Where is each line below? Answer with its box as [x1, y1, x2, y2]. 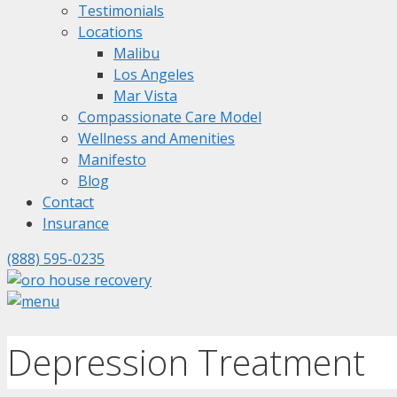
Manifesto [78, 150, 146, 169]
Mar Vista [113, 86, 177, 105]
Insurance [43, 214, 109, 233]
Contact [43, 192, 94, 212]
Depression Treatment [7, 337, 365, 386]
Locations [78, 22, 143, 42]
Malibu [113, 43, 160, 63]
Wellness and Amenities [78, 128, 235, 148]
